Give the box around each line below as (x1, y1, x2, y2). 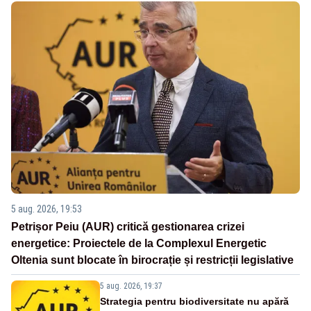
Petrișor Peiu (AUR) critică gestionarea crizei (11, 221, 244, 233)
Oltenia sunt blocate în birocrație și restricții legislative (11, 254, 294, 267)
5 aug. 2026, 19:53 (11, 203, 82, 215)
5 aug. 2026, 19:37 (100, 281, 162, 292)
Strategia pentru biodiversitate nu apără (100, 296, 289, 308)
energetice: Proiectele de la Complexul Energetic (11, 237, 267, 250)
